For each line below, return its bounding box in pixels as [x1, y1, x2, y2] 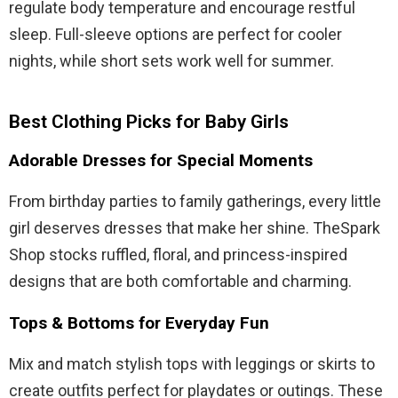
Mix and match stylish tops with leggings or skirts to [9, 354, 375, 373]
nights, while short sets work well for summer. [9, 51, 334, 70]
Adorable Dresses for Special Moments [9, 149, 313, 171]
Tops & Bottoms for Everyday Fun [9, 312, 269, 333]
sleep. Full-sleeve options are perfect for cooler [9, 24, 342, 44]
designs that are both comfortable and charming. [9, 271, 352, 291]
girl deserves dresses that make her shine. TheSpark [9, 218, 380, 237]
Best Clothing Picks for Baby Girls [9, 110, 289, 132]
